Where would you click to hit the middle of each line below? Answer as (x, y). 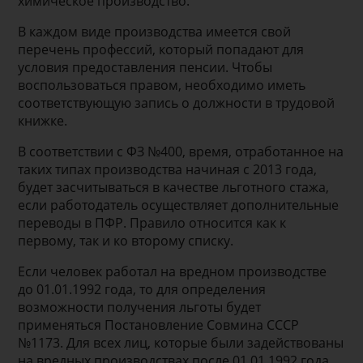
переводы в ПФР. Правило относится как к (152, 223)
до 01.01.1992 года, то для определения (142, 290)
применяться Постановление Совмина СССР (159, 325)
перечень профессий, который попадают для (161, 50)
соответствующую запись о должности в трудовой (177, 103)
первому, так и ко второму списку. (126, 241)
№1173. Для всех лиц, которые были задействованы (181, 343)
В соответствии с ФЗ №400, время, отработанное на (181, 152)
